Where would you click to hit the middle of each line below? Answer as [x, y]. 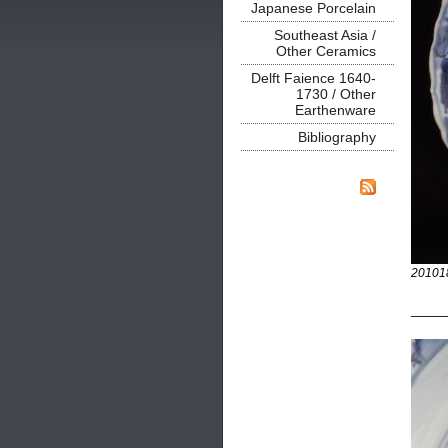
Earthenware [335, 110]
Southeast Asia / [324, 35]
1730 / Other [335, 94]
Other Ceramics [325, 51]
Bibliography [336, 137]
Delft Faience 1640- [313, 78]
